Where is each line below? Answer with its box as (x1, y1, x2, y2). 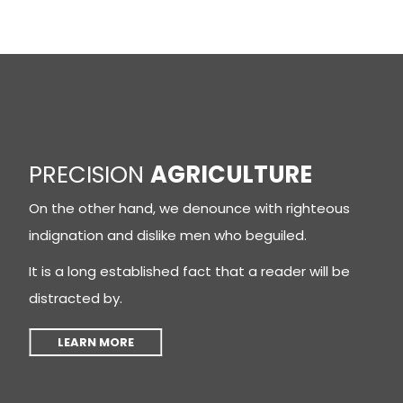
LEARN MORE (57, 333, 134, 351)
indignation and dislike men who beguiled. (29, 225, 308, 245)
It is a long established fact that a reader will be (29, 261, 351, 281)
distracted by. (29, 288, 123, 308)
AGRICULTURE (150, 157, 313, 191)
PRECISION (29, 157, 151, 191)
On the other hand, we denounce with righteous (29, 198, 351, 218)
